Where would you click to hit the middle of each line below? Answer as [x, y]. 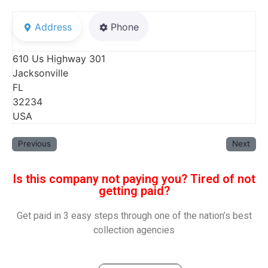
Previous [35, 144]
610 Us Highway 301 [59, 59]
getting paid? [134, 191]
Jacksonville [40, 73]
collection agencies [134, 230]
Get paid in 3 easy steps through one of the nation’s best [134, 216]
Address [53, 27]
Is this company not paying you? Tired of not [134, 179]
